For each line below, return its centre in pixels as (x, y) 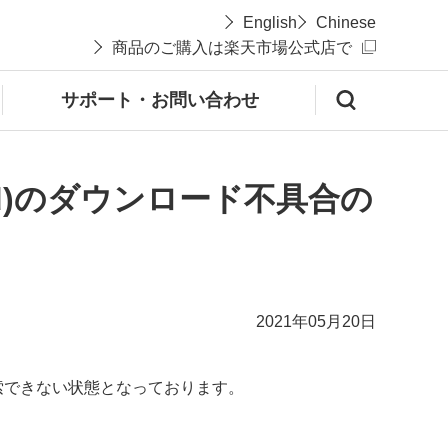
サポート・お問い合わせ (159, 99)
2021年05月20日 (316, 321)
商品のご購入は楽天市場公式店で (232, 47)
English (269, 22)
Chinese (346, 22)
